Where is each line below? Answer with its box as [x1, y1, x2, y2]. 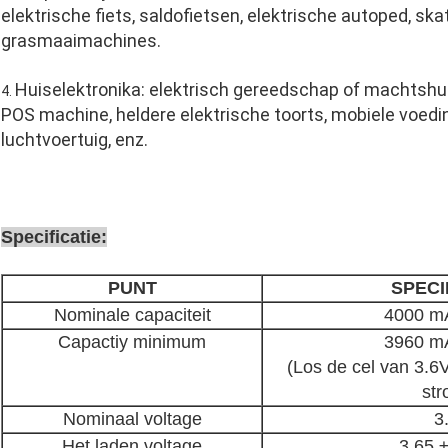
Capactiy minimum [58, 332, 206, 353]
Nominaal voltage [62, 409, 202, 430]
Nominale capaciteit [53, 305, 211, 326]
